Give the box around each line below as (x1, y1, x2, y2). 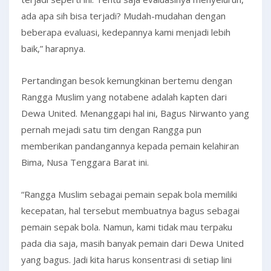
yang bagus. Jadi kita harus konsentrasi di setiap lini (21, 253, 232, 266)
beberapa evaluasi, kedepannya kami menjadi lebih (21, 26, 230, 38)
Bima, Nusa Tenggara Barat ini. (21, 156, 149, 168)
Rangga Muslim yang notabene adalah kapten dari (21, 91, 227, 103)
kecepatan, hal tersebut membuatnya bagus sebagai (21, 204, 240, 217)
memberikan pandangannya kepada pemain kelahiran (21, 140, 239, 152)
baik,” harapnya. (21, 42, 85, 54)
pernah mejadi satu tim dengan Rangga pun (21, 123, 201, 135)
